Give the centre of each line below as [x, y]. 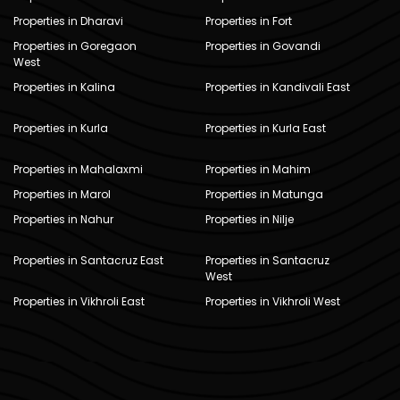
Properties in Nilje [250, 219]
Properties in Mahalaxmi [78, 169]
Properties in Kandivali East [278, 87]
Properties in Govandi [263, 46]
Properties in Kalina [64, 87]
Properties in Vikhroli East [79, 301]
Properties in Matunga [265, 194]
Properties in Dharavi [68, 21]
